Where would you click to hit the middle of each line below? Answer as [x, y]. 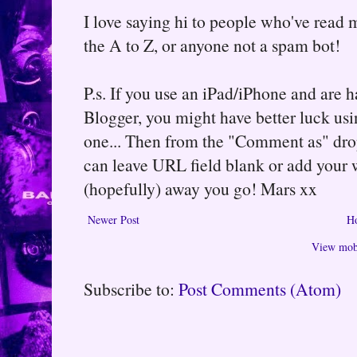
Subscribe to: [131, 289]
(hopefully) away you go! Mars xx [200, 189]
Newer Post [114, 220]
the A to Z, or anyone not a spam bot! [212, 45]
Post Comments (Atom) [260, 289]
